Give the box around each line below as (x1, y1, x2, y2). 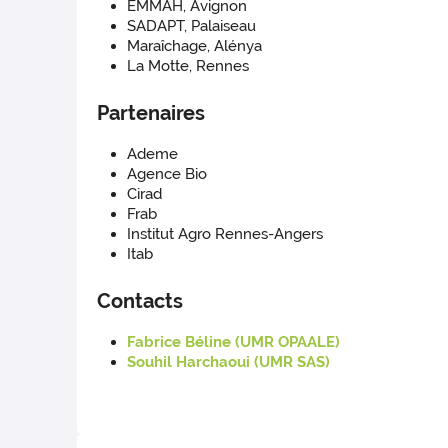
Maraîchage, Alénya (127, 37, 263, 56)
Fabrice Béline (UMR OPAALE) (127, 333, 341, 352)
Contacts (97, 289, 184, 314)
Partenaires (97, 101, 206, 126)
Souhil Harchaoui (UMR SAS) (127, 353, 331, 372)
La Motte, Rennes (127, 57, 250, 76)
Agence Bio (127, 165, 208, 184)
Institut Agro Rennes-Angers (127, 225, 324, 244)
